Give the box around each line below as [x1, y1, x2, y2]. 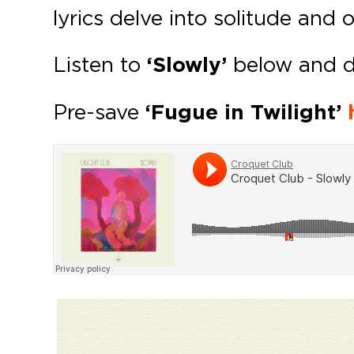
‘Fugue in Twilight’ [145, 99, 342, 126]
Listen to [53, 51, 141, 77]
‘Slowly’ [141, 51, 228, 79]
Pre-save [53, 99, 146, 125]
